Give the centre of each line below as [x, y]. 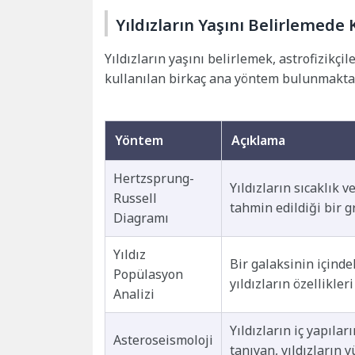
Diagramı [141, 218]
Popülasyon [148, 274]
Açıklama [258, 140]
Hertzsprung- [154, 178]
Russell [135, 198]
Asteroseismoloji [163, 340]
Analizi [134, 294]
